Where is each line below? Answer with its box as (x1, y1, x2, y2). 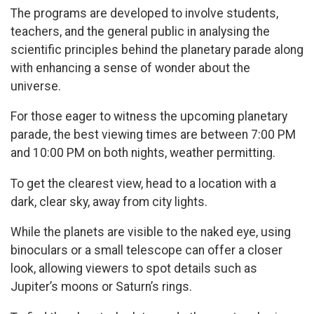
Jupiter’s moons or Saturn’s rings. (11, 280, 192, 294)
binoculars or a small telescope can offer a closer (11, 243, 282, 258)
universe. (11, 78, 64, 93)
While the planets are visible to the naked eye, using (11, 225, 291, 240)
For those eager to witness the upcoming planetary (11, 109, 287, 124)
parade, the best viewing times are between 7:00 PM (11, 128, 296, 142)
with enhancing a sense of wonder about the (11, 60, 250, 75)
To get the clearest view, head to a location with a (11, 176, 276, 191)
